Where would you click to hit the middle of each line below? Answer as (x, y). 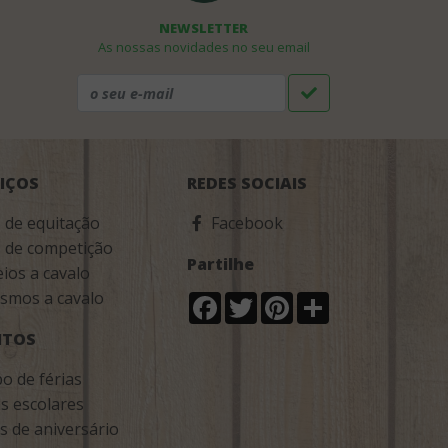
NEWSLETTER (203, 28)
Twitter (284, 300)
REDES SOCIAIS (247, 183)
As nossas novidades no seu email (203, 47)
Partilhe (220, 264)
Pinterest (327, 300)
